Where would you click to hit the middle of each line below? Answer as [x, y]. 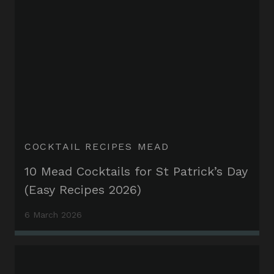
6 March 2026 [53, 215]
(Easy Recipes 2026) [83, 190]
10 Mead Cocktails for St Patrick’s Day [136, 171]
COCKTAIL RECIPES [79, 146]
